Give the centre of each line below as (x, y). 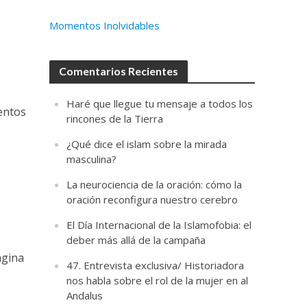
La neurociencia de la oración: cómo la (155, 184)
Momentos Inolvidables (105, 25)
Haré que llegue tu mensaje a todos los (160, 103)
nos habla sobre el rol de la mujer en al (158, 280)
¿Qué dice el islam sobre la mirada (147, 144)
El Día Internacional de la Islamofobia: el (159, 225)
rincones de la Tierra (115, 119)
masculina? (92, 159)
